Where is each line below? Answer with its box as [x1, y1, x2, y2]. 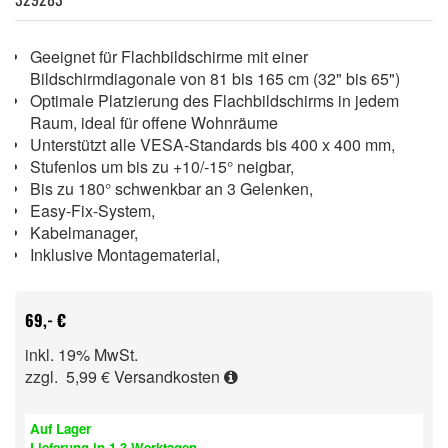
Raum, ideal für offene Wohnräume [30, 110, 278, 134]
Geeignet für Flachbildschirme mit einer [30, 44, 308, 68]
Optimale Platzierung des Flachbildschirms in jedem [30, 88, 399, 112]
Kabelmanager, [30, 220, 146, 244]
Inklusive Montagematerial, [30, 242, 228, 266]
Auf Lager [30, 418, 91, 438]
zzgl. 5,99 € [25, 364, 114, 388]
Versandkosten [114, 364, 224, 388]
